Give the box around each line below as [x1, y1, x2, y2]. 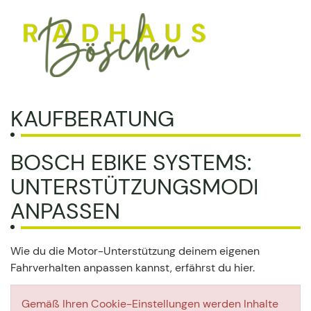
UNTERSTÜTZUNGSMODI [10, 172, 258, 201]
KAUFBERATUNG [10, 104, 174, 133]
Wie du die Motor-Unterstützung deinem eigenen [10, 244, 260, 258]
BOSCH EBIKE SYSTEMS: [10, 148, 251, 177]
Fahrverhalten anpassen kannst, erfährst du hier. [10, 260, 255, 275]
